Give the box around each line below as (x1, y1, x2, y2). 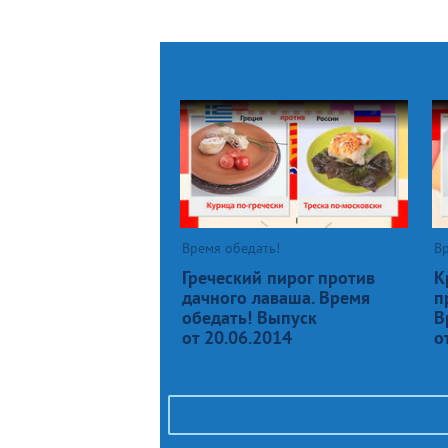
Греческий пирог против (182, 265, 375, 289)
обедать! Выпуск (182, 305, 317, 329)
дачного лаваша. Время (182, 285, 370, 309)
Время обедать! (182, 238, 280, 257)
